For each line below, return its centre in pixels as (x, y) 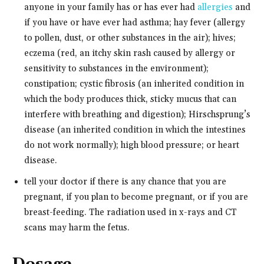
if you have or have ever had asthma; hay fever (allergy (135, 22)
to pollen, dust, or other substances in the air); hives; (130, 38)
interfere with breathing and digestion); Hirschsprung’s (137, 114)
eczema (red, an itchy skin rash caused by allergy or (130, 53)
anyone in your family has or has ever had (111, 7)
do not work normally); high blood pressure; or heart (132, 145)
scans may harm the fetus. (77, 227)
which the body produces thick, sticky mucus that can (130, 99)
